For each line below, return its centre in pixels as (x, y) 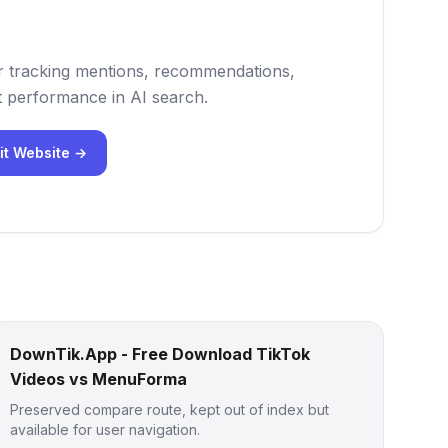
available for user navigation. (105, 429)
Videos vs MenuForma (99, 379)
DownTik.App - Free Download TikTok (160, 354)
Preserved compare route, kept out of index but (170, 409)
